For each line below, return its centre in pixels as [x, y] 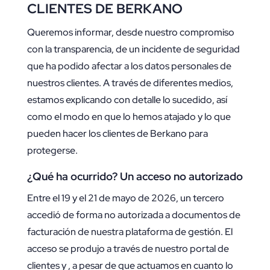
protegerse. [52, 151]
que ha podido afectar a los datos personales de [129, 66]
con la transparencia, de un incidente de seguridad [133, 49]
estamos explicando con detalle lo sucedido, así [127, 100]
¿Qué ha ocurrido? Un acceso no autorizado [135, 177]
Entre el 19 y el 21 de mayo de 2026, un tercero [125, 198]
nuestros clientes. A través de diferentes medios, [130, 83]
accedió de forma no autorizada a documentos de [133, 215]
